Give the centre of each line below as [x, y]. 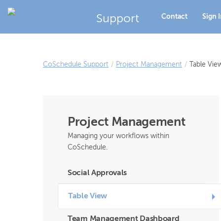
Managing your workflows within [118, 136]
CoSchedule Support [76, 65]
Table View [88, 196]
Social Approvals [97, 173]
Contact [174, 17]
